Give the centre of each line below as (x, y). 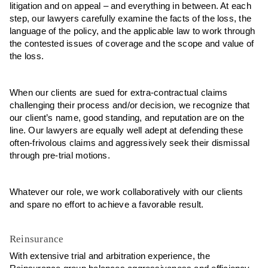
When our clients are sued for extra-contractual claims (119, 92)
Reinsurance (37, 239)
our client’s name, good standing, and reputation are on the (127, 118)
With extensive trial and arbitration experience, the (110, 256)
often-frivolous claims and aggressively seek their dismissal (130, 143)
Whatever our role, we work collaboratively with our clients (127, 192)
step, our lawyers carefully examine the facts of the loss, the (131, 18)
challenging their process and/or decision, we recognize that (130, 105)
